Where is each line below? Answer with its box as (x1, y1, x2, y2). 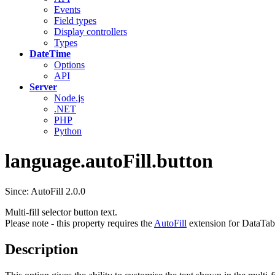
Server (29, 82, 57, 92)
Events (54, 4, 80, 15)
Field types (54, 15, 96, 26)
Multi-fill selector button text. (5, 206, 117, 217)
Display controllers (54, 26, 127, 37)
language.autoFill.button (5, 150, 213, 172)
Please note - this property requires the (5, 217, 154, 228)
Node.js (54, 93, 84, 103)
